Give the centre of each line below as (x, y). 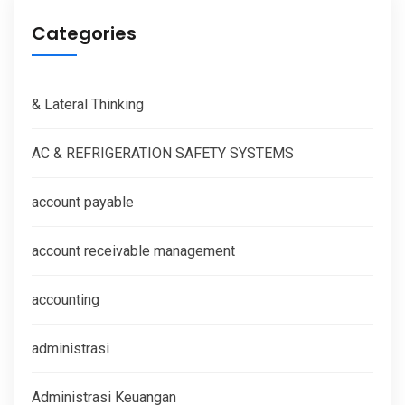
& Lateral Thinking (88, 104)
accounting (66, 299)
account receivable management (133, 250)
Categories (84, 33)
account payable (83, 202)
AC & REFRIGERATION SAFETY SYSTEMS (163, 153)
